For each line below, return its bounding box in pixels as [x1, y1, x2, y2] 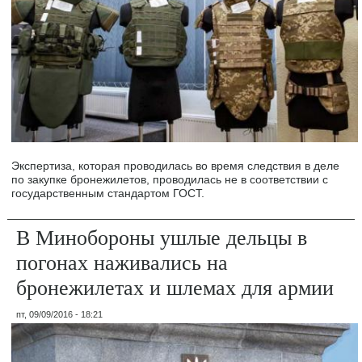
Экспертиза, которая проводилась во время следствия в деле [11, 158, 340, 172]
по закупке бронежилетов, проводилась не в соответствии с [11, 172, 329, 186]
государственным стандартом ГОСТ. [11, 186, 205, 200]
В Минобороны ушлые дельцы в [16, 222, 308, 250]
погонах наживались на [16, 247, 229, 276]
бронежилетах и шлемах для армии [16, 272, 335, 301]
